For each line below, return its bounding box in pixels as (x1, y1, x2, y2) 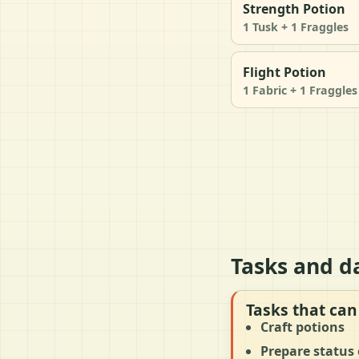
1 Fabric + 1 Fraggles (243, 82, 357, 98)
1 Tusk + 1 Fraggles (243, 18, 349, 34)
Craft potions (260, 317, 345, 336)
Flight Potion (243, 63, 326, 81)
